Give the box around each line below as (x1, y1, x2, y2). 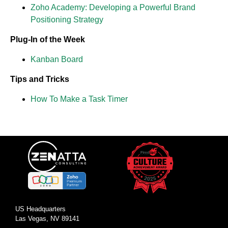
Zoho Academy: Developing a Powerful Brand (31, 3, 195, 12)
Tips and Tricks (10, 75, 69, 83)
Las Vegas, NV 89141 (15, 214, 79, 222)
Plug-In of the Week (10, 35, 85, 44)
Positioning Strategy (31, 15, 103, 24)
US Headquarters (15, 205, 66, 213)
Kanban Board (31, 55, 83, 64)
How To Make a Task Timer (31, 95, 128, 103)
